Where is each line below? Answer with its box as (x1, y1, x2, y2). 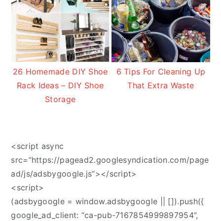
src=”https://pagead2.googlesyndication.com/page (11, 155, 209, 165)
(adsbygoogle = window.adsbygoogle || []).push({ (11, 196, 204, 207)
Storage (45, 94, 76, 105)
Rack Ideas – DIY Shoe (17, 80, 104, 91)
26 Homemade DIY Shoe (12, 67, 108, 77)
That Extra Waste (127, 80, 194, 91)
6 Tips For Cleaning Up (116, 67, 206, 77)
